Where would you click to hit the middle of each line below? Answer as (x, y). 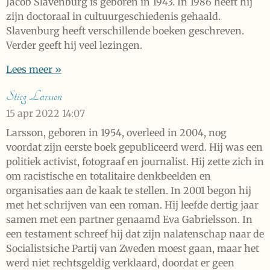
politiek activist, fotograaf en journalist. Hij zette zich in (135, 162)
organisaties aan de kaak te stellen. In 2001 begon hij (129, 191)
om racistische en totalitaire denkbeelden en (108, 176)
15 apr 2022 (33, 114)
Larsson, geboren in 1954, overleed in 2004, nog (116, 133)
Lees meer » (34, 70)
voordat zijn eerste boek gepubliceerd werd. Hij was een (134, 147)
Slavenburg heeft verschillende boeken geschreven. (125, 31)
